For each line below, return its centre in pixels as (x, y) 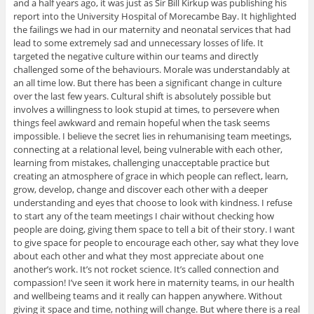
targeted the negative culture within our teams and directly (136, 56)
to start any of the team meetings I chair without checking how (143, 216)
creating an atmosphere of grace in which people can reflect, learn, (150, 176)
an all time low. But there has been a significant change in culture (147, 83)
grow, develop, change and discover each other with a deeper (140, 190)
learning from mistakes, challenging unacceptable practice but (141, 163)
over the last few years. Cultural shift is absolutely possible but (142, 96)
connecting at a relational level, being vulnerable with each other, (148, 150)
